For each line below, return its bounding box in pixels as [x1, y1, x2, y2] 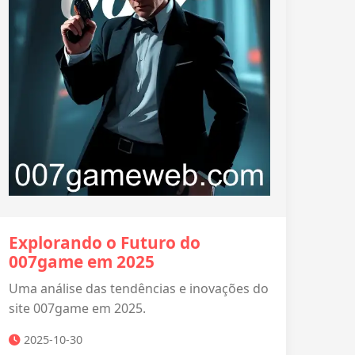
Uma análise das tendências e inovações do [9, 280, 269, 297]
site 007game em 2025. [9, 300, 146, 317]
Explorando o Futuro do [9, 231, 200, 254]
